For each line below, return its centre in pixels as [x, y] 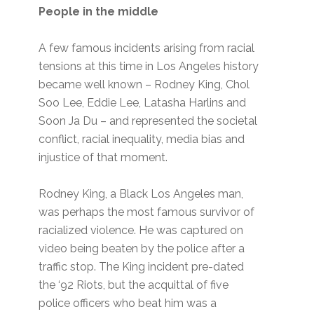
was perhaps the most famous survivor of [147, 212]
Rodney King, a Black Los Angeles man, [141, 194]
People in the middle [99, 12]
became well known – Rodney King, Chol [144, 85]
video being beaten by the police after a [142, 249]
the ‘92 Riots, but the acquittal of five [134, 285]
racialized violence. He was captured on [141, 231]
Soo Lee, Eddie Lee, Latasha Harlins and [143, 103]
